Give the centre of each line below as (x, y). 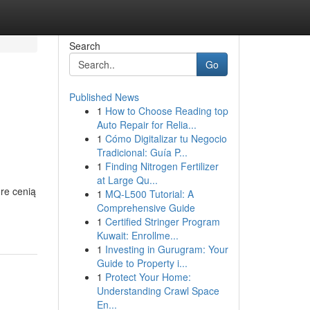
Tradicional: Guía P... (142, 152)
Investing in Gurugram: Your (166, 249)
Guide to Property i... (142, 263)
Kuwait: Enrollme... (137, 235)
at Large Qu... (127, 180)
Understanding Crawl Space (158, 291)
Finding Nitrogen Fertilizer (162, 166)
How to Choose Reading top (166, 111)
